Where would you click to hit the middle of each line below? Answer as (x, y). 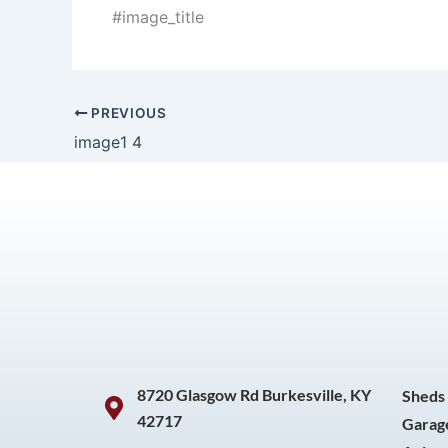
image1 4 (108, 142)
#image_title (158, 17)
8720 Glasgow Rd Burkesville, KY (254, 395)
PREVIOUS (127, 113)
